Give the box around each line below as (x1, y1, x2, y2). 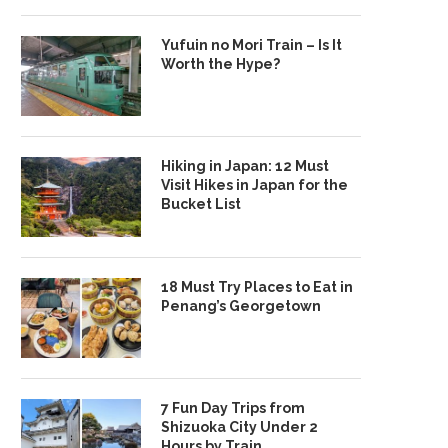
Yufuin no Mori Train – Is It (161, 37, 342, 53)
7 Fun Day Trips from (161, 400, 305, 416)
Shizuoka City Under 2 (161, 419, 318, 435)
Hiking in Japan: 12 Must (161, 158, 329, 174)
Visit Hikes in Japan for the (161, 177, 348, 193)
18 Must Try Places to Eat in (161, 279, 353, 295)
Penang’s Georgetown (161, 298, 321, 314)
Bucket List (161, 196, 241, 212)
